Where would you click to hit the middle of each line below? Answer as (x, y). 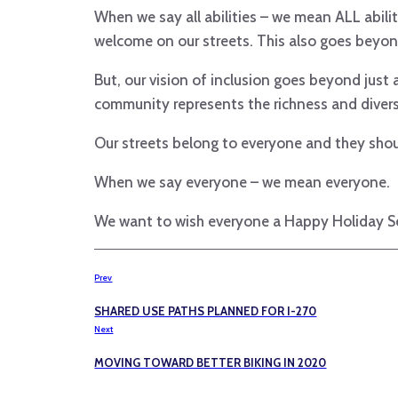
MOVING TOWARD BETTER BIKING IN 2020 (211, 362)
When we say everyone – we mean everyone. (243, 183)
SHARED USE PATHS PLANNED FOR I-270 (206, 311)
